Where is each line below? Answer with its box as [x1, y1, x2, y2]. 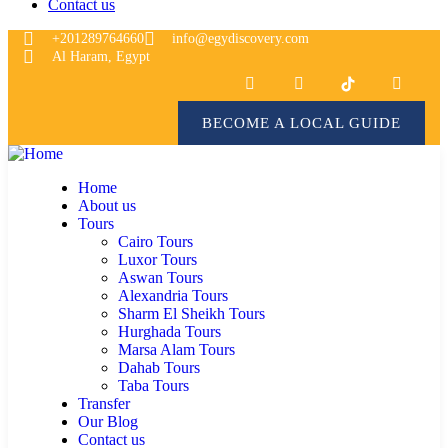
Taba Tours [118, 377, 189, 395]
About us [78, 197, 136, 215]
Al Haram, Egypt [51, 49, 150, 64]
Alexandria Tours [118, 287, 228, 305]
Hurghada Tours [118, 323, 221, 341]
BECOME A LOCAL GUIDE [202, 115, 401, 132]
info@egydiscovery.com [172, 31, 309, 46]
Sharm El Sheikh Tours [118, 305, 265, 323]
